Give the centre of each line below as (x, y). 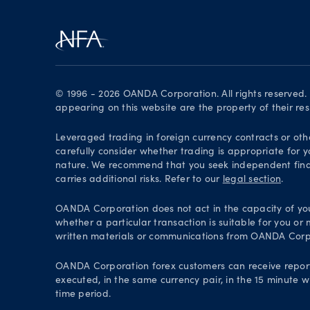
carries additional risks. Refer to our (139, 180)
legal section (252, 180)
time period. (83, 294)
